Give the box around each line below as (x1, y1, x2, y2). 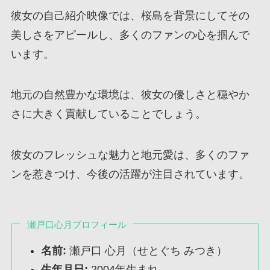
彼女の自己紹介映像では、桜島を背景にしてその (10, 9, 250, 22)
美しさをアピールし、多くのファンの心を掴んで (10, 28, 250, 41)
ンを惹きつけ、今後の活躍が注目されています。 (10, 168, 250, 181)
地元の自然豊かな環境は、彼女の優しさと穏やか (10, 89, 250, 101)
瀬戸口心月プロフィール (27, 219, 127, 230)
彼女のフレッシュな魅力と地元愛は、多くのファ (10, 149, 250, 162)
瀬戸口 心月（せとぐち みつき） (66, 245, 228, 257)
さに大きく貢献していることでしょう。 (10, 108, 206, 121)
